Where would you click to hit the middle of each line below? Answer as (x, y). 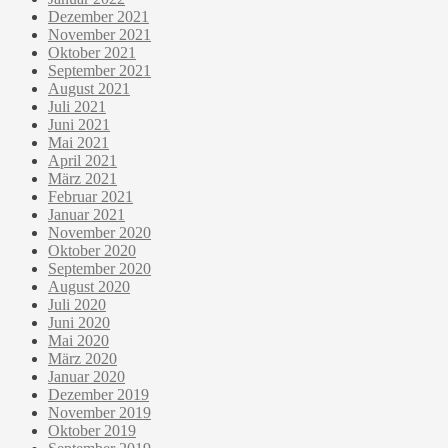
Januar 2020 (86, 377)
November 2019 (99, 413)
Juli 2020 (77, 305)
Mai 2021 (78, 143)
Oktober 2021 (92, 53)
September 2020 (99, 269)
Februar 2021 (90, 197)
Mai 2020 (78, 341)
